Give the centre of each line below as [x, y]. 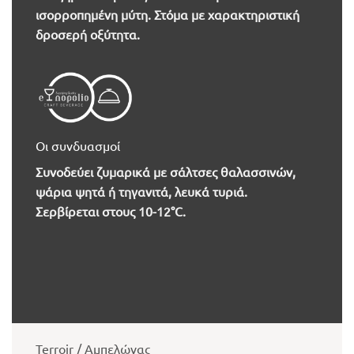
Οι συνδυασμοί [77, 145]
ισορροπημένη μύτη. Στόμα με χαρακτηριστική [167, 14]
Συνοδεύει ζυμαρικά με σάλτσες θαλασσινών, [165, 171]
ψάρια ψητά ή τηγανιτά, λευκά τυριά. [141, 191]
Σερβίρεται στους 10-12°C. [110, 211]
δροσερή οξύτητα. [87, 34]
